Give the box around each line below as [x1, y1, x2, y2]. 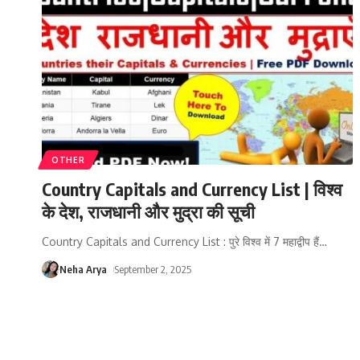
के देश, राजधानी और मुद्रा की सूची [42, 199, 255, 223]
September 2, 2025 [113, 262, 191, 276]
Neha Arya [59, 262, 107, 276]
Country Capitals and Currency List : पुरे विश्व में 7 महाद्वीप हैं [42, 234, 319, 248]
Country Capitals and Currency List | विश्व [42, 177, 342, 200]
